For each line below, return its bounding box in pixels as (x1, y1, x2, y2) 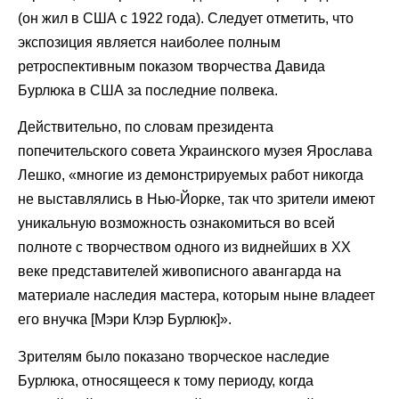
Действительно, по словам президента (18, 119, 273, 135)
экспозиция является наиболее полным (18, 34, 281, 50)
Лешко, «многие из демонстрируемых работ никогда (18, 167, 363, 183)
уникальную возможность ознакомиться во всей (18, 216, 335, 232)
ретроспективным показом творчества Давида (18, 58, 325, 74)
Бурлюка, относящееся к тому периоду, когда (18, 372, 313, 388)
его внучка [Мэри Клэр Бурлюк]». (18, 312, 232, 328)
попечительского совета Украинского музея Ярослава (18, 143, 372, 159)
